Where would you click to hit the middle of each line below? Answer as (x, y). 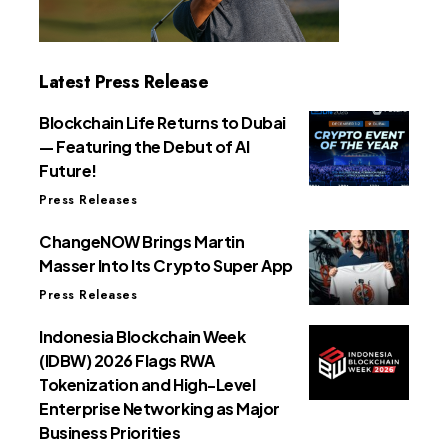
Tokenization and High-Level (147, 385)
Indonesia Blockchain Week (142, 337)
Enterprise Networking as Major (159, 409)
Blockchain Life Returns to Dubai (162, 123)
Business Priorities (110, 433)
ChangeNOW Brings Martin (142, 242)
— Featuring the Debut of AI (144, 147)
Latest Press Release (123, 82)
